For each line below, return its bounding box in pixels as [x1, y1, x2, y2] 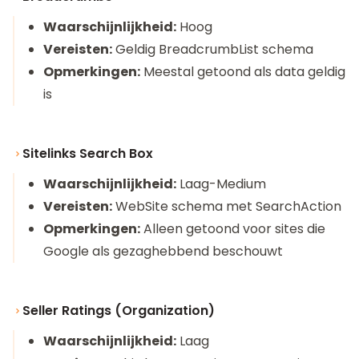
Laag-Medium [176, 175, 266, 193]
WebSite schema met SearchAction [112, 197, 341, 216]
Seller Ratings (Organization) [22, 301, 215, 320]
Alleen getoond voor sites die [140, 220, 325, 238]
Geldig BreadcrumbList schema [112, 40, 313, 58]
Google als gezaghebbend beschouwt [43, 242, 283, 260]
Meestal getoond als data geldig [140, 63, 345, 81]
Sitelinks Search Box [22, 144, 153, 163]
